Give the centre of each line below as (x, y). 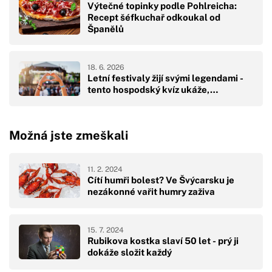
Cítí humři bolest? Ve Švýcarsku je (161, 180)
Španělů (106, 29)
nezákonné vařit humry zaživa (151, 191)
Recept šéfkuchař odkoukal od (154, 18)
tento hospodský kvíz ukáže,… (153, 89)
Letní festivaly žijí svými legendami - (165, 78)
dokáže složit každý (130, 253)
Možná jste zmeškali (69, 135)
